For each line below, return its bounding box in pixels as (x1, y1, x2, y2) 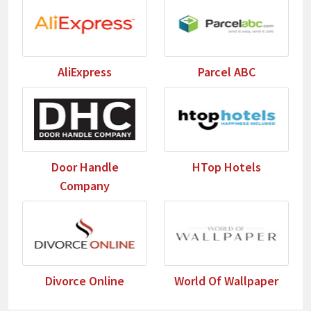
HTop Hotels (192, 159, 261, 176)
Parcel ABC (197, 64, 255, 81)
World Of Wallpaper (174, 273, 278, 289)
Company (60, 178, 110, 194)
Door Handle (51, 159, 119, 176)
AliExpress (58, 64, 112, 81)
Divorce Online (45, 273, 124, 289)
